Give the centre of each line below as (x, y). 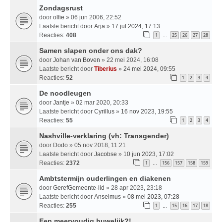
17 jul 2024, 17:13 (136, 26)
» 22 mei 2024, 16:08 (129, 60)
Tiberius (106, 69)
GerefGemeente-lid (79, 188)
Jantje (61, 102)
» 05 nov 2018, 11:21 (97, 145)
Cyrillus (104, 111)
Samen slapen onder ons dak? (91, 50)
